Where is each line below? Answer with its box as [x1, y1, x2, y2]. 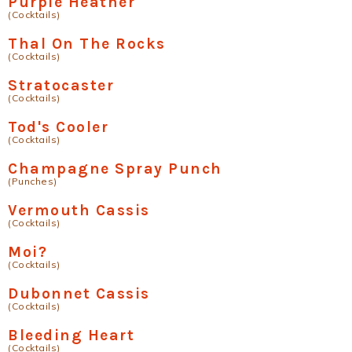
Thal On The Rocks [8, 35, 166, 53]
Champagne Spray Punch [8, 159, 222, 178]
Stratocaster [8, 76, 114, 95]
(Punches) [8, 175, 57, 188]
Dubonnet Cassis [8, 284, 150, 303]
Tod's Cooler [8, 118, 108, 137]
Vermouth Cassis [8, 201, 150, 220]
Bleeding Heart [8, 326, 134, 345]
